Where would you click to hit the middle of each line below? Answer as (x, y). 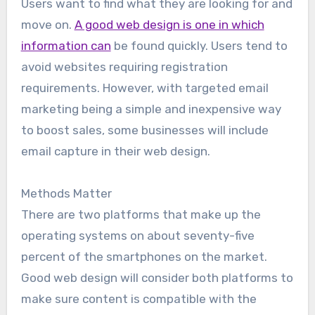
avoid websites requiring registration (124, 67)
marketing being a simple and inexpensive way (151, 109)
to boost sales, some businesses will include (144, 130)
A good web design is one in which (169, 25)
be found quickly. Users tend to (199, 46)
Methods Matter (66, 194)
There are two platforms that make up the (141, 215)
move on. (47, 25)
